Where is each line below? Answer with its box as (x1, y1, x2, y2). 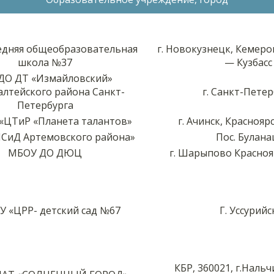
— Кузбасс (224, 55, 272, 69)
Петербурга (17, 98, 73, 112)
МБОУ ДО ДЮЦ (8, 146, 82, 160)
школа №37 (18, 55, 72, 69)
